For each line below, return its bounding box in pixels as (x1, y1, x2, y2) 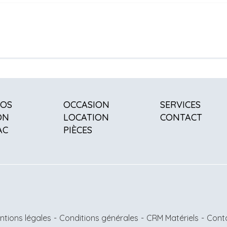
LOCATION (63, 111, 109, 123)
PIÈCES (63, 124, 92, 136)
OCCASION (63, 99, 109, 110)
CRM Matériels (146, 213, 199, 223)
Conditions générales (59, 213, 138, 223)
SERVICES (160, 99, 201, 110)
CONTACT (160, 111, 202, 123)
